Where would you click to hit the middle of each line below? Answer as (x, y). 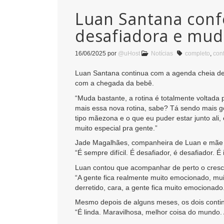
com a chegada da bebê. (114, 83)
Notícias (162, 54)
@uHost (129, 54)
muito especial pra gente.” (116, 128)
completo (197, 54)
